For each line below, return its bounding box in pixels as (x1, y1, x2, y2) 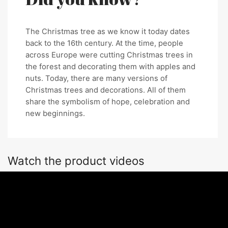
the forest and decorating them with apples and (25, 62, 195, 72)
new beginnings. (25, 109, 85, 119)
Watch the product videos (8, 154, 145, 168)
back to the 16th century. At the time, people (25, 39, 183, 48)
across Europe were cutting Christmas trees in (25, 50, 193, 60)
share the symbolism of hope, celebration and (25, 97, 190, 107)
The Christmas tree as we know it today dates (25, 27, 190, 37)
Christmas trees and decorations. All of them (25, 85, 186, 95)
